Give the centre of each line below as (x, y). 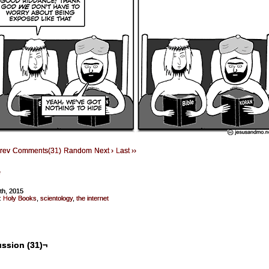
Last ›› (126, 151)
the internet (92, 198)
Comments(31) (37, 151)
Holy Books (20, 198)
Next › (104, 151)
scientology (56, 198)
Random (78, 151)
